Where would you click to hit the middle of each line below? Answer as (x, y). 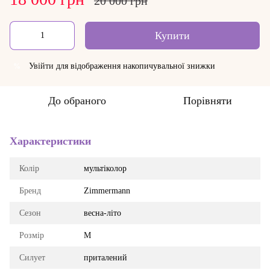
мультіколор (105, 168)
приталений (105, 258)
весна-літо (102, 213)
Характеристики (50, 141)
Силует (32, 258)
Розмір (32, 235)
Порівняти (207, 101)
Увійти (41, 66)
